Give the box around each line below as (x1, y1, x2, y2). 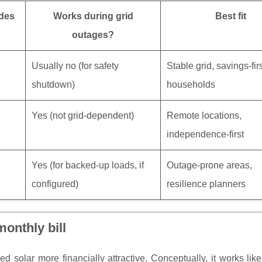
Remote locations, (167, 111, 242, 120)
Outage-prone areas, (167, 160, 252, 170)
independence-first (167, 129, 244, 139)
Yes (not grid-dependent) (32, 111, 134, 120)
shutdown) (32, 80, 75, 89)
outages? (72, 30, 114, 40)
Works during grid (53, 11, 133, 21)
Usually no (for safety (32, 61, 119, 71)
